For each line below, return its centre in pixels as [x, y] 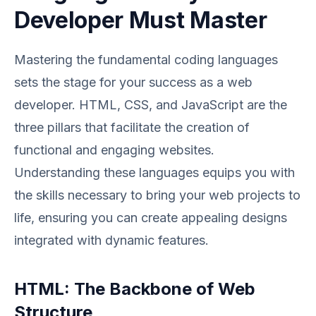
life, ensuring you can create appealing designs [151, 218]
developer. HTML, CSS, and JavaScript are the [151, 105]
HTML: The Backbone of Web [135, 289]
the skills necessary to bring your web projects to [157, 195]
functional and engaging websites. [114, 150]
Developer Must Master [141, 20]
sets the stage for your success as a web [133, 82]
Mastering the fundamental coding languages [146, 60]
